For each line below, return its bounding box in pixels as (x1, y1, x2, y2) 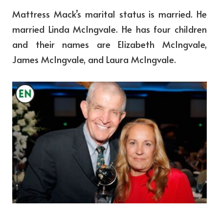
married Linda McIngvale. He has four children (12, 22, 207, 36)
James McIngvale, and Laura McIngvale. (12, 53, 176, 66)
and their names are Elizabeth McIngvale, (12, 38, 207, 51)
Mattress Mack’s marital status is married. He (12, 7, 207, 21)
